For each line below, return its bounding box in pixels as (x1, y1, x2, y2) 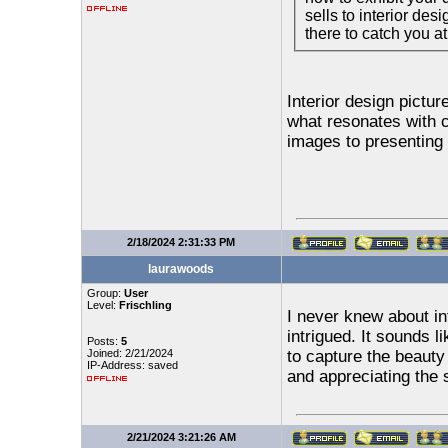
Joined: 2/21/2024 (86, 347, 173, 359)
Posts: (86, 335, 121, 347)
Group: (86, 287, 124, 299)
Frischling (118, 299, 172, 311)
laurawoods (148, 262, 214, 276)
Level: (86, 299, 119, 311)
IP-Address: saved (86, 359, 178, 371)
